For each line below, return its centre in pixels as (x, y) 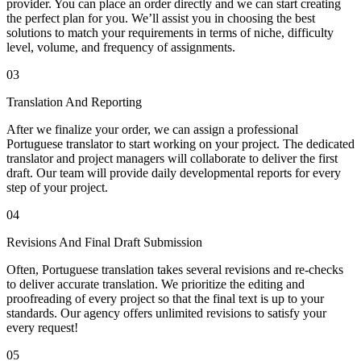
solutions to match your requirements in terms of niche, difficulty (170, 32)
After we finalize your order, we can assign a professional (152, 129)
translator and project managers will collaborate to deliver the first (172, 158)
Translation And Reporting (74, 102)
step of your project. (57, 187)
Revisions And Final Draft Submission (104, 242)
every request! (42, 327)
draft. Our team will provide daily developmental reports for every (174, 172)
